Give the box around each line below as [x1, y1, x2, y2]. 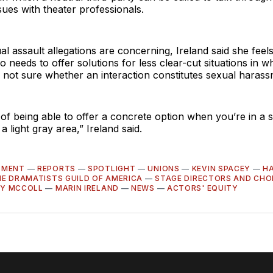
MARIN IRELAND [55, 183, 119, 193]
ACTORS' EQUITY [166, 183, 238, 193]
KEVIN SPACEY [191, 163, 251, 173]
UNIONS [147, 163, 180, 173]
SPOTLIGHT [88, 163, 136, 173]
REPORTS [37, 163, 76, 173]
